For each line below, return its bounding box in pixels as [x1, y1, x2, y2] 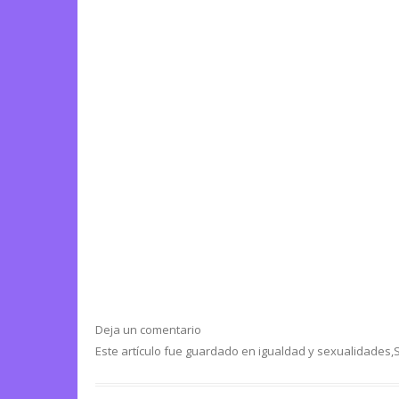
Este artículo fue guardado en [95, 343, 258, 360]
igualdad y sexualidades [258, 343, 391, 360]
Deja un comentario [95, 322, 201, 338]
